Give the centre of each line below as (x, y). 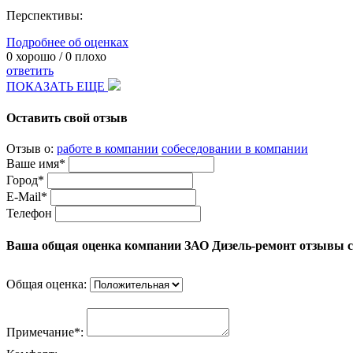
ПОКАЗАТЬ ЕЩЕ (57, 87)
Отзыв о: (32, 148)
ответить (30, 71)
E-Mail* (27, 196)
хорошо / (39, 57)
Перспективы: (45, 16)
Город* (25, 180)
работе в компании (108, 148)
